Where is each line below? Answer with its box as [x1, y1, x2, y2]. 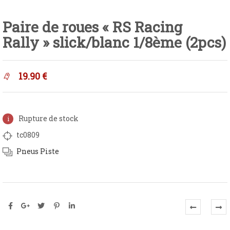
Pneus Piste [16, 146, 59, 156]
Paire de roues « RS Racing [3, 17, 182, 36]
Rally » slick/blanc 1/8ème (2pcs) [3, 33, 226, 52]
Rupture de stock [18, 113, 79, 123]
